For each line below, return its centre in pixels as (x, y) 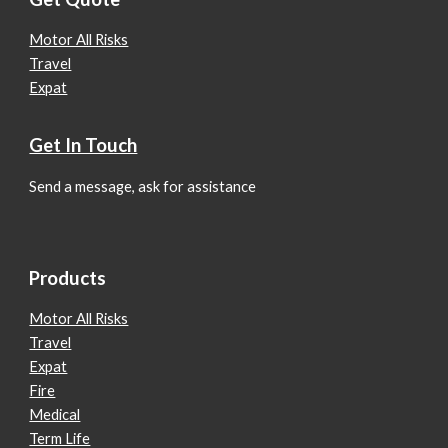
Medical (55, 414)
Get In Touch (83, 145)
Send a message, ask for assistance (143, 186)
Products (68, 277)
